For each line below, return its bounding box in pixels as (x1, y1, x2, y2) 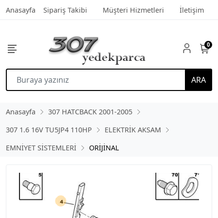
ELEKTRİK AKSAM (105, 125, 161, 134)
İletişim (180, 5, 204, 15)
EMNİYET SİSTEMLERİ (6, 143, 76, 152)
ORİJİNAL (89, 143, 119, 152)
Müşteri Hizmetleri (103, 5, 164, 15)
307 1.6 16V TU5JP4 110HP (6, 125, 92, 134)
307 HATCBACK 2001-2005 (48, 107, 132, 116)
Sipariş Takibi (43, 5, 87, 15)
